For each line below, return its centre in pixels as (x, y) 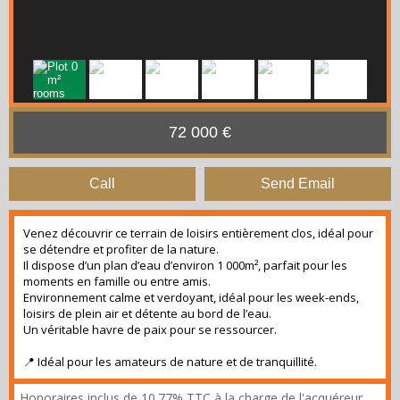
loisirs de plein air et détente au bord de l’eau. (147, 313)
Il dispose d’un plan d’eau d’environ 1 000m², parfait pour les (185, 265)
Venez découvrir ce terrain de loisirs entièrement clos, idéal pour (198, 233)
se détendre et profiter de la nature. (121, 249)
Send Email (298, 183)
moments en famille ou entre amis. (117, 281)
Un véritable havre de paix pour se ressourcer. (150, 329)
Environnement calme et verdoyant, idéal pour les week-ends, (191, 297)
